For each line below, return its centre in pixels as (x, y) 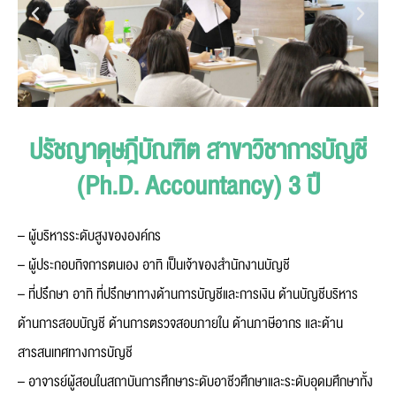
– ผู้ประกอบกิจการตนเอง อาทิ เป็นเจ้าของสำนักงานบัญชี (154, 266)
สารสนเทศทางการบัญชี (75, 353)
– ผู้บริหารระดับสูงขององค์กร (89, 236)
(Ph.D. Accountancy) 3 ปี (198, 187)
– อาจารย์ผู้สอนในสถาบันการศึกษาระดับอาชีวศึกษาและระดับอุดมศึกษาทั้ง (195, 382)
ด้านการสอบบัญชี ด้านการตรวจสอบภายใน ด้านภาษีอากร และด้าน (180, 324)
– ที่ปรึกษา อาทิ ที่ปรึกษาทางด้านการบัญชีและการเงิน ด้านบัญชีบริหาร (188, 295)
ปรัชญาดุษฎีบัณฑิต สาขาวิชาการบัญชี (198, 152)
